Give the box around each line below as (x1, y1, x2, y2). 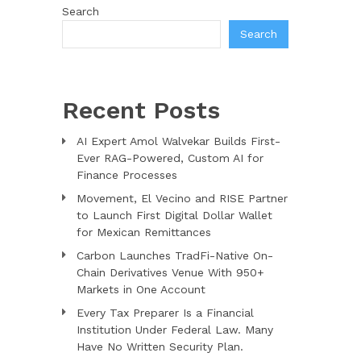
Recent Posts (61, 95, 220, 124)
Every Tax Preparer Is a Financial (76, 305, 254, 319)
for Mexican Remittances (76, 225, 211, 239)
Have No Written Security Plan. (76, 339, 243, 353)
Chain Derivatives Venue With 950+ (76, 265, 264, 279)
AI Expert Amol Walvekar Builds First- (76, 134, 280, 147)
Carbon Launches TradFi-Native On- (76, 248, 273, 262)
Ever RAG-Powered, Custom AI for (76, 151, 263, 164)
